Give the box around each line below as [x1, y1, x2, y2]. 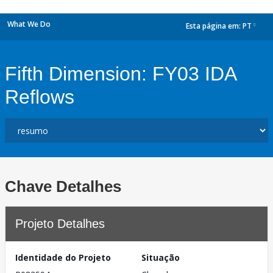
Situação [141, 252, 180, 263]
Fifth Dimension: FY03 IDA [5, 63, 236, 85]
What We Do [7, 19, 51, 29]
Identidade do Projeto [15, 252, 111, 263]
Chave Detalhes [5, 177, 121, 196]
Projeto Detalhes [15, 217, 105, 230]
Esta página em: [186, 21, 243, 32]
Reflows [5, 86, 74, 108]
